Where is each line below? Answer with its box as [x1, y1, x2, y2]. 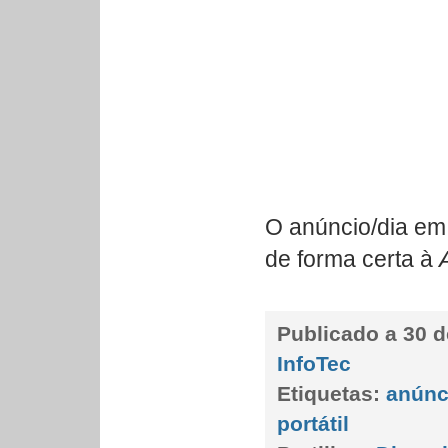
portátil [277, 412, 349, 435]
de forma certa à [265, 246, 439, 272]
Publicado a [277, 322, 403, 345]
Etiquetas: [277, 382, 380, 405]
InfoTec [277, 352, 351, 375]
